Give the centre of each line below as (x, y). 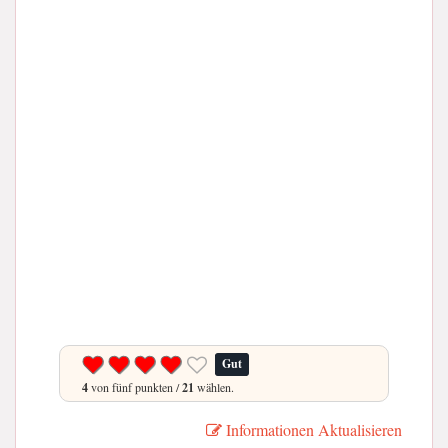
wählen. (214, 386)
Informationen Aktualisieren (312, 429)
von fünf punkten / (135, 386)
